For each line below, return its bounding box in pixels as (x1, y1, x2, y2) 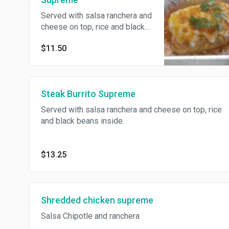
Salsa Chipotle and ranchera (41, 211, 140, 221)
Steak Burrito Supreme (41, 88, 135, 100)
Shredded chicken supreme (41, 195, 153, 206)
